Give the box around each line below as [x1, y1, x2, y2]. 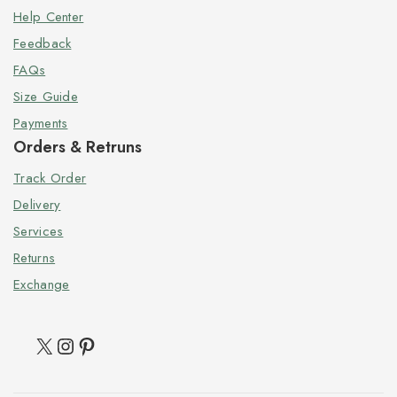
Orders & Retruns [13, 136, 142, 159]
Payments [13, 113, 68, 133]
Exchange [13, 275, 70, 294]
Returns [13, 248, 56, 268]
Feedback [13, 34, 72, 53]
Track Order [13, 168, 87, 188]
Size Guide [13, 87, 78, 106]
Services [13, 222, 64, 241]
